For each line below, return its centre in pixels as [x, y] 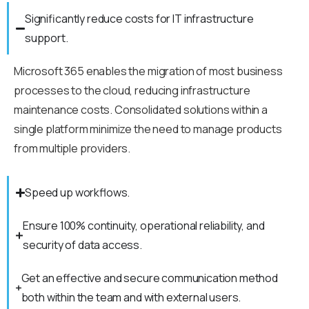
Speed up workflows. [78, 193]
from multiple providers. [72, 149]
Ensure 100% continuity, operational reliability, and [143, 226]
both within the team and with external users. [131, 298]
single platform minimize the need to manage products [148, 129]
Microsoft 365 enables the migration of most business [148, 71]
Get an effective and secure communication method [149, 278]
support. [46, 38]
